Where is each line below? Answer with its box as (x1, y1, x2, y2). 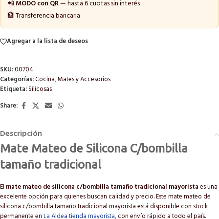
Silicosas (28, 84, 52, 94)
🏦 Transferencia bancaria (7, 10, 80, 22)
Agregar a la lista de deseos (7, 36, 88, 47)
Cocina (35, 74, 55, 85)
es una (198, 181, 218, 192)
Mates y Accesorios (58, 74, 110, 85)
